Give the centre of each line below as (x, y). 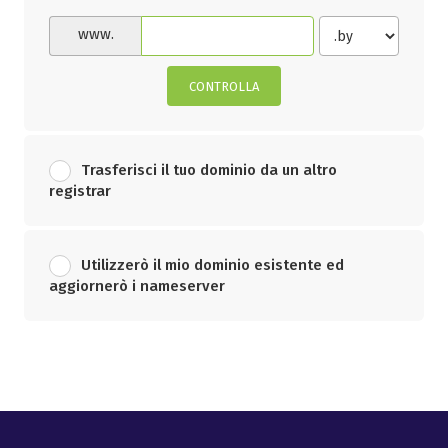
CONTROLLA (224, 86)
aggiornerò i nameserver (137, 286)
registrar (80, 191)
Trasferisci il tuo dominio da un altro (209, 169)
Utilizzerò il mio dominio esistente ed (212, 264)
